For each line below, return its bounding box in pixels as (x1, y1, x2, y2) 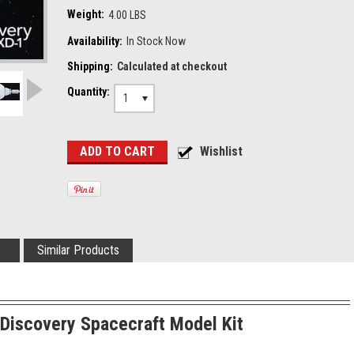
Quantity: (67, 85, 110, 98)
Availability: (67, 35, 122, 47)
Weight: (67, 8, 104, 21)
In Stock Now (126, 35, 186, 47)
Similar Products (37, 243, 119, 258)
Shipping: (67, 60, 113, 73)
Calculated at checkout (117, 60, 227, 73)
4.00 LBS (108, 9, 146, 21)
